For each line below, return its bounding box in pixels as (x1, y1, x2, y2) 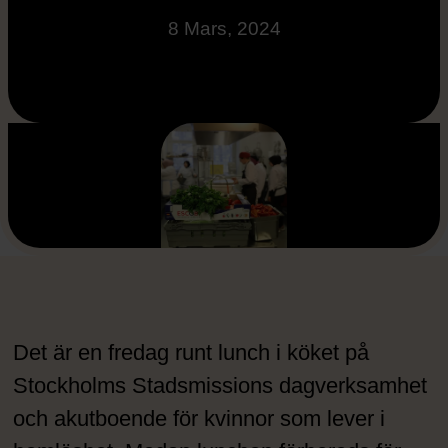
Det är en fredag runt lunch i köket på (13, 340, 370, 366)
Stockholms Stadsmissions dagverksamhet (13, 373, 428, 399)
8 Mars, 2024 (167, 18, 281, 39)
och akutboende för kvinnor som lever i (13, 406, 386, 432)
